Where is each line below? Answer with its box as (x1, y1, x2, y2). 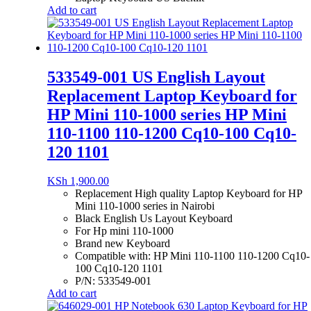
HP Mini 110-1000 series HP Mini (47, 105, 287, 124)
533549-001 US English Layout (47, 67, 265, 86)
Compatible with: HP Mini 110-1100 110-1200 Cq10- (75, 250, 310, 262)
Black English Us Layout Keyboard (75, 212, 233, 225)
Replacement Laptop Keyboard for (47, 86, 297, 105)
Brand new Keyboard (75, 237, 170, 250)
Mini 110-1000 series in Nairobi (75, 200, 215, 212)
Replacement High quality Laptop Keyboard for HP (75, 187, 302, 200)
